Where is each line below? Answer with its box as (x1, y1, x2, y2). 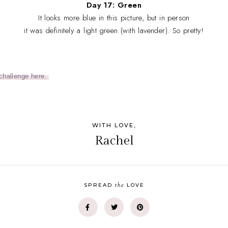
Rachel (94, 133, 134, 148)
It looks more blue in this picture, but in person (38, 12, 190, 23)
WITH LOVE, (92, 121, 136, 129)
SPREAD (83, 181, 115, 188)
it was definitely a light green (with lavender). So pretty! (24, 24, 204, 36)
